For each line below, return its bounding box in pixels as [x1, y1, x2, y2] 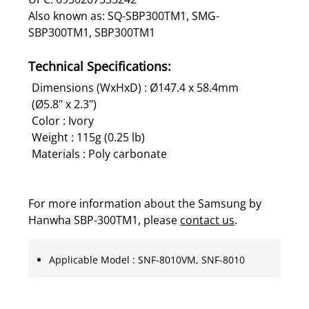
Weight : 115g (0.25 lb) [32, 129, 145, 145]
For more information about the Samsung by [28, 195, 261, 211]
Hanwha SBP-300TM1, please [28, 212, 180, 228]
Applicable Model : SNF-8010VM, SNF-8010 [49, 252, 245, 266]
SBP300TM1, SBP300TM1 [28, 24, 155, 40]
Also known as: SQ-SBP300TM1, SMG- [28, 8, 219, 23]
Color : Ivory [32, 112, 94, 128]
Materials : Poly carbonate [32, 146, 167, 161]
